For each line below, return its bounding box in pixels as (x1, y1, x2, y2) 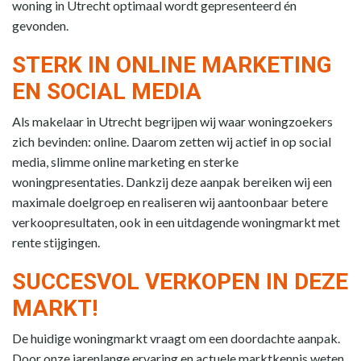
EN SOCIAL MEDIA (12, 77, 201, 105)
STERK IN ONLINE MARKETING (12, 51, 332, 78)
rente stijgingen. (12, 234, 100, 250)
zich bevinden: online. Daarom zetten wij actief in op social (12, 133, 331, 149)
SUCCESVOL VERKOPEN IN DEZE (12, 268, 348, 295)
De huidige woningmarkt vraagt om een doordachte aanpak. (12, 330, 340, 346)
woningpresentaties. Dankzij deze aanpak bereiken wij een (12, 173, 332, 189)
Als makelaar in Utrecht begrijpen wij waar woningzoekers (12, 113, 333, 129)
